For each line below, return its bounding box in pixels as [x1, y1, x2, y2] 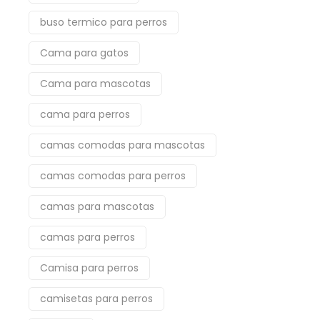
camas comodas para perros [40, 169, 186, 183]
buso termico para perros [40, 15, 167, 29]
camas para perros [40, 230, 135, 244]
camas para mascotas [40, 199, 154, 214]
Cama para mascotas [40, 76, 151, 91]
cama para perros [40, 107, 130, 121]
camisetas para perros [40, 291, 153, 306]
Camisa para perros [40, 261, 139, 275]
